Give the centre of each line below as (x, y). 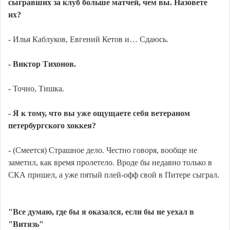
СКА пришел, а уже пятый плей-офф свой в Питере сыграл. (114, 175)
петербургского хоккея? (52, 126)
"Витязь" (26, 224)
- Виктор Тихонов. (42, 64)
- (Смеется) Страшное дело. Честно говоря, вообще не (103, 150)
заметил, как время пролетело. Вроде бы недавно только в (110, 163)
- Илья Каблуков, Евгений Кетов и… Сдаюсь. (88, 40)
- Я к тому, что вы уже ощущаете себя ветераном (99, 113)
